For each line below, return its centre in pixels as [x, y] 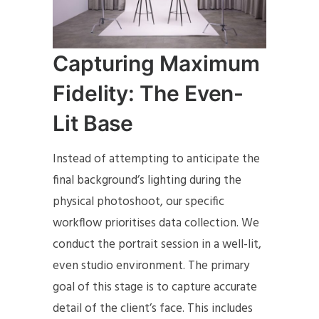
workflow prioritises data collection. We [156, 224]
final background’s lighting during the [147, 181]
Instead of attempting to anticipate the [156, 159]
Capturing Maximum [156, 64]
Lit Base [93, 124]
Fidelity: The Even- [148, 94]
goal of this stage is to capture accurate [155, 288]
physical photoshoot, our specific [138, 202]
